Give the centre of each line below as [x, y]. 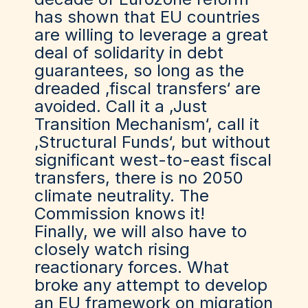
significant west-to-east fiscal [153, 160]
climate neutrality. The [122, 196]
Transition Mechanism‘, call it [147, 124]
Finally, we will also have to [141, 231]
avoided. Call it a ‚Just [121, 106]
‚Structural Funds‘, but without [152, 142]
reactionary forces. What [132, 267]
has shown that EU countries [147, 17]
